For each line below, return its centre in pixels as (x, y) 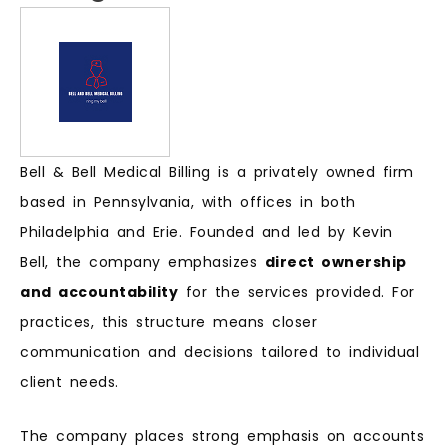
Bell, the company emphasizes (142, 261)
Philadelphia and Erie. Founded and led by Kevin (206, 231)
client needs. (69, 381)
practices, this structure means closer (168, 321)
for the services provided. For (296, 291)
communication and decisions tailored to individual (219, 351)
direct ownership (335, 261)
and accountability (99, 291)
